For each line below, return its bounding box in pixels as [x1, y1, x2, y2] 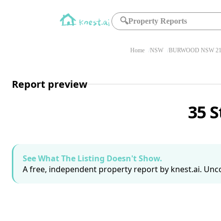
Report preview [12, 77, 87, 91]
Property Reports [128, 17, 187, 25]
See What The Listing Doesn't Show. [23, 153, 162, 164]
